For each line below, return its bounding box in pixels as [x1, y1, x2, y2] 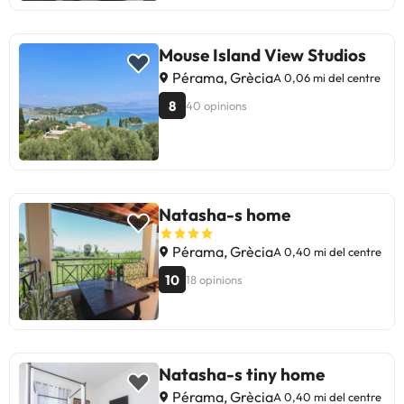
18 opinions [186, 272, 243, 288]
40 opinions [186, 98, 247, 114]
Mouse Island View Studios [159, 44, 366, 67]
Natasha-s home [159, 204, 290, 226]
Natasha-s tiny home [159, 363, 325, 386]
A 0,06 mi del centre [273, 70, 381, 86]
